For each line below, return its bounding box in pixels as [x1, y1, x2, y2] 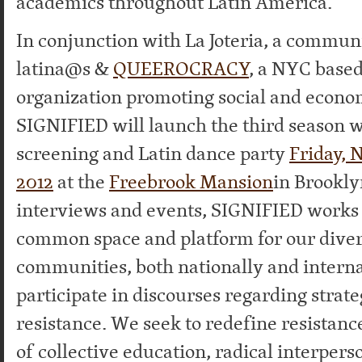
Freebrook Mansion [109, 167, 273, 196]
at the [53, 167, 109, 196]
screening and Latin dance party [16, 139, 289, 168]
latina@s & [16, 54, 113, 83]
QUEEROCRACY [113, 54, 249, 83]
